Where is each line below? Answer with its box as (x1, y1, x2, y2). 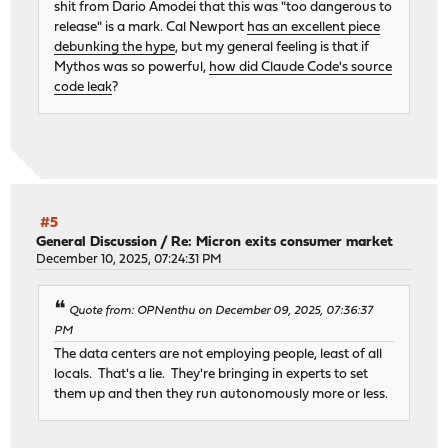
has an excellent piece (247, 20, 381, 34)
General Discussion (36, 235, 158, 251)
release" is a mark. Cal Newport (54, 20, 248, 34)
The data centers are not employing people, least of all (54, 347, 383, 361)
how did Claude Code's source (209, 60, 393, 74)
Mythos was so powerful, (54, 60, 210, 74)
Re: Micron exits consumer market (171, 235, 394, 251)
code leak (54, 80, 113, 94)
